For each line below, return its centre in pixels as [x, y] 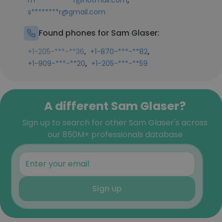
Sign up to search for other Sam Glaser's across [115, 123]
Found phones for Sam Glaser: [99, 33]
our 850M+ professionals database [115, 135]
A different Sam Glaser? [115, 106]
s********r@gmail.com [67, 12]
